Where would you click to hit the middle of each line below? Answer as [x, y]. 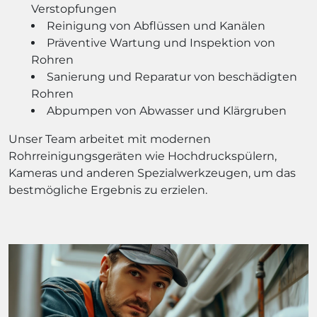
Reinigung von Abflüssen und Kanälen [156, 26]
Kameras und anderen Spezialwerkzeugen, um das [152, 173]
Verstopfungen [74, 9]
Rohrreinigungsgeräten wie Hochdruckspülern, [143, 156]
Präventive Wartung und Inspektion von [161, 43]
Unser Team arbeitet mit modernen [110, 139]
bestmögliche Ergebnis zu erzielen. [108, 190]
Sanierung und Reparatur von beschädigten [172, 77]
